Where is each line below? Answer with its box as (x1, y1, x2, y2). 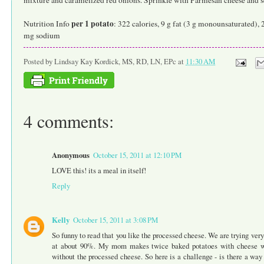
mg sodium (24, 29, 60, 41)
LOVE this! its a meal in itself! (52, 165, 146, 176)
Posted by (24, 56, 54, 67)
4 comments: (24, 109, 114, 133)
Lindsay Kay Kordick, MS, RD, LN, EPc (54, 56, 176, 67)
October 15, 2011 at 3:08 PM (73, 214, 158, 226)
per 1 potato (71, 17, 114, 29)
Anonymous (52, 150, 90, 161)
